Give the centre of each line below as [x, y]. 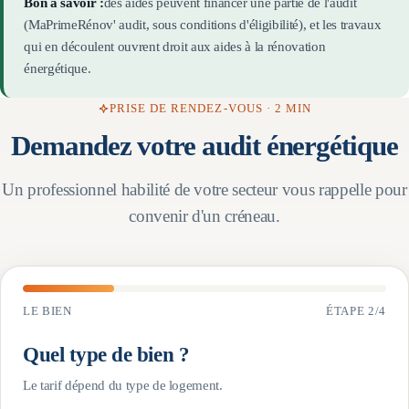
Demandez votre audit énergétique [204, 146]
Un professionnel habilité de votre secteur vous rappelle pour [204, 189]
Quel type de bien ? [106, 354]
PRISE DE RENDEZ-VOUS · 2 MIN [210, 109]
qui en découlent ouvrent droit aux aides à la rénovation [175, 46]
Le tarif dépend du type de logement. [123, 386]
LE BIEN [47, 310]
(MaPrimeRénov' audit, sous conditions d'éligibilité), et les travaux [203, 24]
